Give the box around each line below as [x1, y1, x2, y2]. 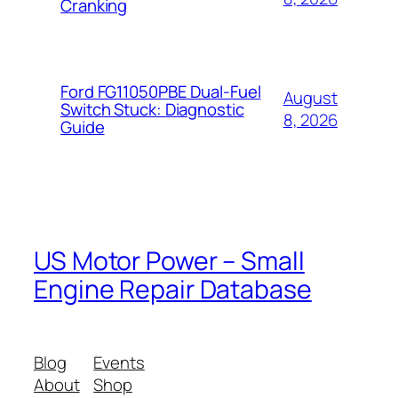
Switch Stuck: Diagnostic [60, 98, 244, 122]
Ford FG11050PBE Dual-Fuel [60, 80, 261, 104]
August [283, 86, 338, 110]
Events [93, 350, 145, 374]
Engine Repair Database [34, 271, 312, 306]
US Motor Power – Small [34, 243, 305, 278]
